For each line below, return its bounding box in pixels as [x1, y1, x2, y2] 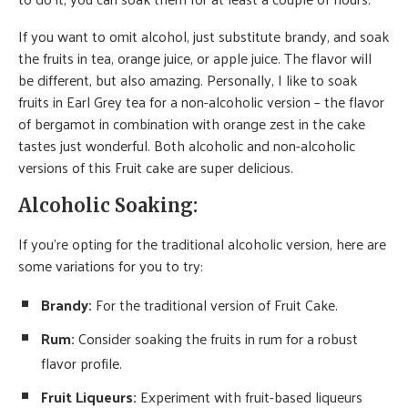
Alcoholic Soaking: [18, 193, 198, 217]
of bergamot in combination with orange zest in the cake [18, 109, 365, 137]
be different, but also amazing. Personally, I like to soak [18, 66, 357, 93]
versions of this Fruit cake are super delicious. [18, 153, 293, 180]
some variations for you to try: [18, 251, 203, 279]
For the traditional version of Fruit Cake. [92, 291, 338, 318]
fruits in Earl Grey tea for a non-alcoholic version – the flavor [18, 87, 384, 115]
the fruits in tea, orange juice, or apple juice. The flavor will [18, 44, 372, 71]
